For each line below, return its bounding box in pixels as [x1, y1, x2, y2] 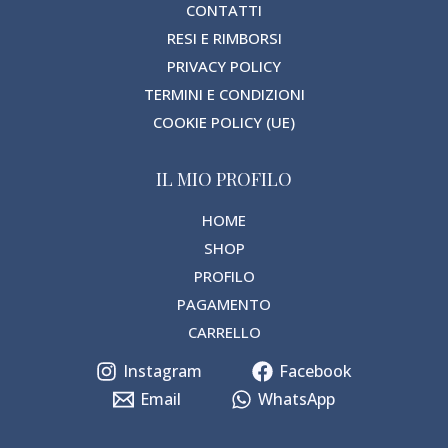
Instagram [123, 360, 202, 383]
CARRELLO [187, 321, 261, 342]
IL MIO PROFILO [156, 167, 292, 192]
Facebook [279, 360, 352, 383]
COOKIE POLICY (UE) [153, 112, 295, 133]
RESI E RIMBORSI [166, 28, 282, 49]
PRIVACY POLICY [167, 56, 281, 77]
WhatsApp [258, 388, 335, 411]
